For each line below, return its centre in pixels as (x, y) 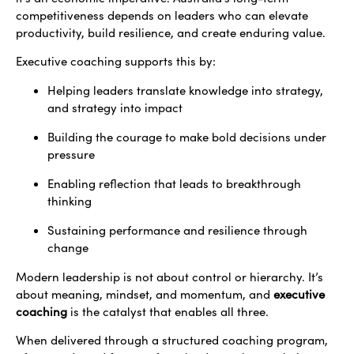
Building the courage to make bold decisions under (187, 136)
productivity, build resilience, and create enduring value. (172, 33)
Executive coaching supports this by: (117, 61)
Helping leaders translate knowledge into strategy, (185, 90)
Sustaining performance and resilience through (177, 230)
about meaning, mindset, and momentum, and (145, 294)
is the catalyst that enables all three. (169, 311)
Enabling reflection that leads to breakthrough (174, 183)
